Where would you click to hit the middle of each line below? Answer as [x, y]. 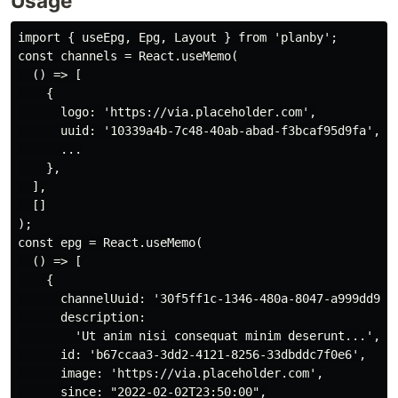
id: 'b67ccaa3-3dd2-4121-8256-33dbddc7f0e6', [192, 355]
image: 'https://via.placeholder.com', [171, 374]
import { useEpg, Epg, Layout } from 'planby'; [178, 38]
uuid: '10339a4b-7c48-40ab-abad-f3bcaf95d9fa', [199, 131]
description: [82, 318]
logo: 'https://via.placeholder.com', [167, 112]
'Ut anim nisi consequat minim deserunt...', [199, 336]
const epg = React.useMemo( [110, 243]
